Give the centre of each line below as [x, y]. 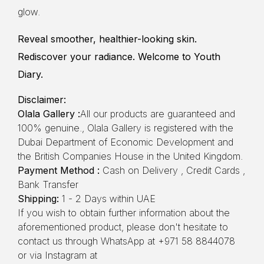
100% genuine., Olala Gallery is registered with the [126, 128]
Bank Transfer [48, 184]
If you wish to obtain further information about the [124, 212]
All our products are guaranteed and [158, 113]
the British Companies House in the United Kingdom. [130, 156]
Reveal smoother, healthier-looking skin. [107, 39]
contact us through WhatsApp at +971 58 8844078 [126, 241]
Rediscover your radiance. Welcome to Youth [119, 56]
